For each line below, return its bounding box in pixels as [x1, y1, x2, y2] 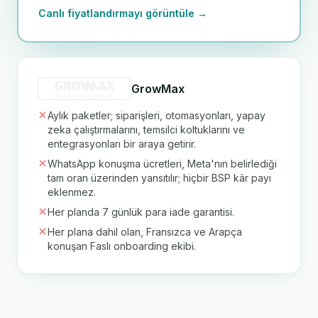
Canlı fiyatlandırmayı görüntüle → [38, 7, 207, 19]
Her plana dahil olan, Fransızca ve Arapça [48, 226, 242, 238]
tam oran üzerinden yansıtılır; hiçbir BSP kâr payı [48, 172, 271, 184]
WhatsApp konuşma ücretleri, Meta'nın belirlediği [48, 158, 277, 170]
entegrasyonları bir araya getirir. [48, 138, 196, 150]
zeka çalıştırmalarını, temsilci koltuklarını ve [48, 124, 245, 136]
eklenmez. [48, 186, 96, 198]
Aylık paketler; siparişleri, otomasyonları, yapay [48, 109, 265, 121]
